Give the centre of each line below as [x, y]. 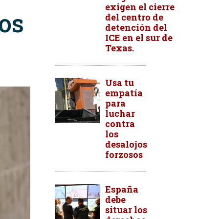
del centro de [134, 17]
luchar [120, 113]
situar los [126, 210]
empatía [124, 93]
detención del [136, 27]
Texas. [120, 48]
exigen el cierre [140, 7]
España [122, 189]
